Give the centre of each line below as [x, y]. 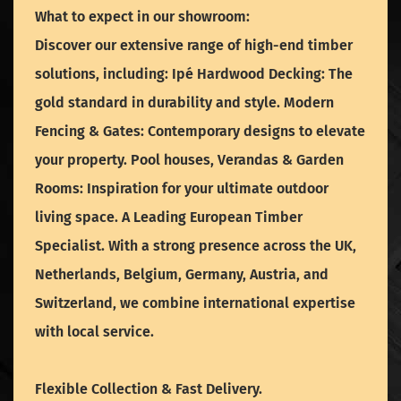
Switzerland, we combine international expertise [195, 303]
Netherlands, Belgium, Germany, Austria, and [182, 275]
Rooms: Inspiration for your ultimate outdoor [182, 189]
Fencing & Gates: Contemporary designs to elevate [200, 132]
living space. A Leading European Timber [169, 218]
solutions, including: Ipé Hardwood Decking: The [194, 74]
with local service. [94, 332]
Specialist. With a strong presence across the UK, [196, 246]
